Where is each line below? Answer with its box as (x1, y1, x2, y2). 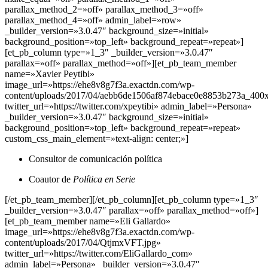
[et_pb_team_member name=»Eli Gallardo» (5, 216, 170, 227)
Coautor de (29, 174, 73, 185)
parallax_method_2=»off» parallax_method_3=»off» (5, 4, 203, 15)
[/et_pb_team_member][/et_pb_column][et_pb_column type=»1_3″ (5, 194, 258, 205)
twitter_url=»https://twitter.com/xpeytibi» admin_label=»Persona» (5, 101, 252, 112)
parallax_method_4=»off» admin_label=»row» (5, 15, 181, 26)
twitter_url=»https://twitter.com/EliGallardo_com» (5, 248, 193, 259)
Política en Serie (73, 174, 135, 185)
